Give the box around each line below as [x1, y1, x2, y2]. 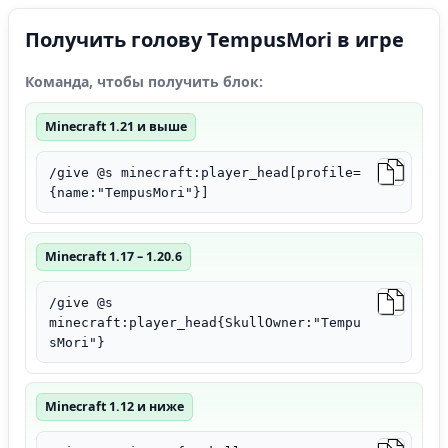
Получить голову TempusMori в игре [25, 25, 404, 53]
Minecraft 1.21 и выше [45, 117, 187, 135]
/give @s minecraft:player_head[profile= [49, 164, 361, 180]
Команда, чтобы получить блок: [25, 71, 263, 91]
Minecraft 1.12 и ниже [45, 397, 184, 415]
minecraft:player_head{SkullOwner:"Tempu [49, 314, 361, 330]
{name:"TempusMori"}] [49, 184, 209, 200]
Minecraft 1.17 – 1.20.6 [45, 247, 182, 265]
